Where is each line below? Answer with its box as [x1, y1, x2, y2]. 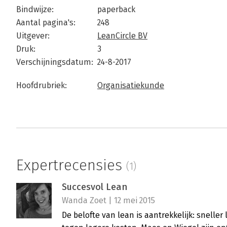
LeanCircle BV [97, 31, 147, 41]
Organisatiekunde [97, 81, 164, 90]
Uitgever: [16, 31, 50, 41]
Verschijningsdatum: [16, 57, 93, 67]
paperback [97, 5, 135, 14]
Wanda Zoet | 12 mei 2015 [62, 196, 155, 206]
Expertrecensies [16, 156, 126, 174]
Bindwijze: [16, 5, 54, 14]
